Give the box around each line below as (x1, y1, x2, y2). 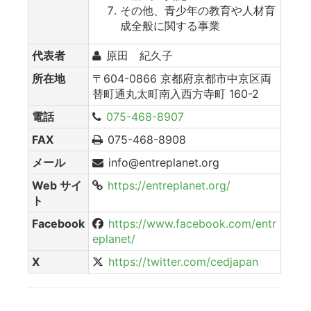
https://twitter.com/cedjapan (108, 254, 258, 269)
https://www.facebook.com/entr (108, 216, 276, 230)
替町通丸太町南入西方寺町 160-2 (92, 86, 259, 101)
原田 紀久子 (106, 48, 173, 62)
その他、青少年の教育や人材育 (120, 3, 276, 17)
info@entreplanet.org (108, 155, 219, 169)
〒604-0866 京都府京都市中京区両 (92, 71, 271, 85)
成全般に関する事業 (120, 18, 220, 33)
